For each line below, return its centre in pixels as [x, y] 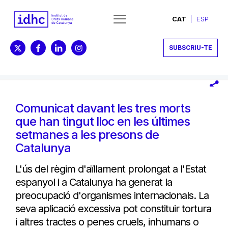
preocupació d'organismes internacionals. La [112, 195]
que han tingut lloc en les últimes [103, 121]
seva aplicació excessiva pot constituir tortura [113, 208]
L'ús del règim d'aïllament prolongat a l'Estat [111, 169]
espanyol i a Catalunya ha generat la [94, 182]
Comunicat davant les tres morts [103, 108]
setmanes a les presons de [87, 134]
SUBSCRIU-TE [191, 47]
